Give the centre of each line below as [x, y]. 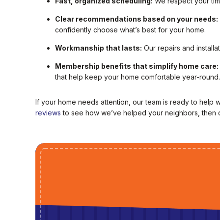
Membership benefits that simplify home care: [137, 66]
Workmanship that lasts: [98, 48]
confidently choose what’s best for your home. [130, 30]
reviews [48, 113]
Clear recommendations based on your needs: [137, 19]
